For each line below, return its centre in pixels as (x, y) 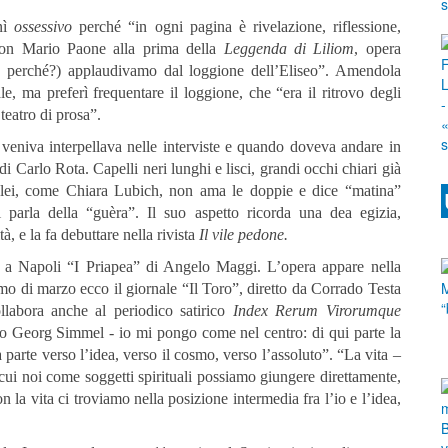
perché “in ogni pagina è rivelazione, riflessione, (236, 27)
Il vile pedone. (243, 235)
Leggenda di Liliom (289, 49)
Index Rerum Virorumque (316, 311)
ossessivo (43, 27)
